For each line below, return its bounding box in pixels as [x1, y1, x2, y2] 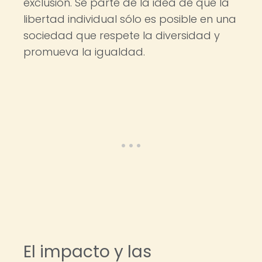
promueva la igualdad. [23, 44, 145, 59]
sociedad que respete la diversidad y [23, 28, 220, 43]
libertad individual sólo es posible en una [23, 12, 236, 26]
